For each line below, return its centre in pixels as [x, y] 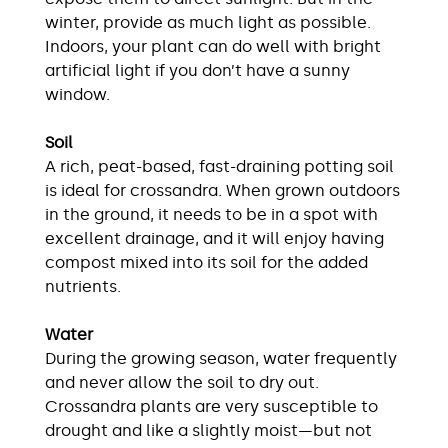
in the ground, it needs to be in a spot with [211, 215]
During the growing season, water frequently [221, 359]
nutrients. [83, 287]
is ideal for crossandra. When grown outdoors [222, 191]
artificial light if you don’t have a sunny [197, 71]
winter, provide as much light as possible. [208, 23]
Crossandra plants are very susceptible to [211, 407]
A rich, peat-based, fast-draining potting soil [219, 167]
